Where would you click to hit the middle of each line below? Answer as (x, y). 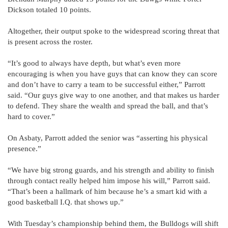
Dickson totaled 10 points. (49, 9)
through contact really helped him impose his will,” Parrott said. (109, 180)
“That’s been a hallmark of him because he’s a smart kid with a (107, 191)
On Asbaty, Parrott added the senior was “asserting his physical (108, 138)
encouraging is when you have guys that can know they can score (112, 74)
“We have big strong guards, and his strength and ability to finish (111, 170)
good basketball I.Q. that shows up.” (66, 202)
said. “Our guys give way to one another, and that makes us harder (113, 95)
